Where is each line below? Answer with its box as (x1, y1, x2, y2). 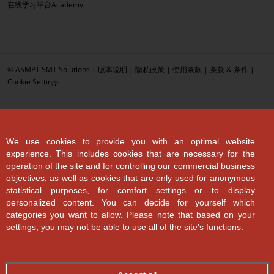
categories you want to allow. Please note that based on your (6, 210, 255, 220)
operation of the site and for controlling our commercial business (6, 161, 255, 171)
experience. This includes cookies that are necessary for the (6, 149, 255, 158)
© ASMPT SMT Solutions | (7, 64, 98, 74)
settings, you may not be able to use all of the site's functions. (6, 222, 243, 232)
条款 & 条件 (210, 64, 248, 74)
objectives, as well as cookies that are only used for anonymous (6, 173, 255, 183)
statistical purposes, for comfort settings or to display (6, 185, 255, 195)
